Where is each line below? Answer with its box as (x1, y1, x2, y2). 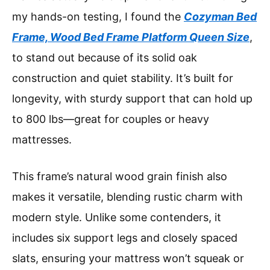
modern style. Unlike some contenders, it (12, 211, 221, 224)
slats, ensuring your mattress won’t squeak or (12, 252, 244, 265)
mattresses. (12, 133, 72, 146)
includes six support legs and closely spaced (12, 231, 237, 245)
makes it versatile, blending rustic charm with (12, 190, 243, 204)
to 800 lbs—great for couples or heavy (12, 113, 209, 126)
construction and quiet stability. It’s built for (12, 72, 233, 85)
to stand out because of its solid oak (12, 51, 197, 64)
